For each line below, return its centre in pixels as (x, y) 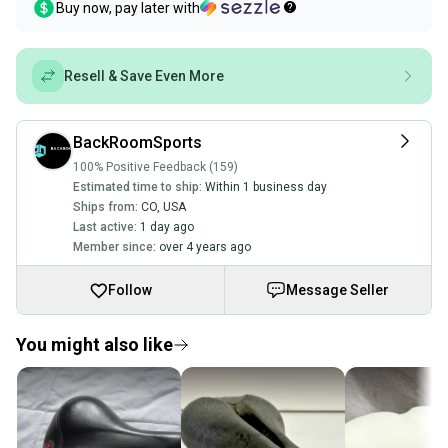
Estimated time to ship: (137, 187)
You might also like (94, 344)
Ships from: (105, 207)
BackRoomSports (137, 142)
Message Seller (338, 290)
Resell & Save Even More (144, 76)
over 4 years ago (205, 247)
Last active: (105, 227)
